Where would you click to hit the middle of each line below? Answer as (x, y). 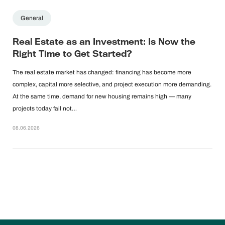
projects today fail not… (45, 109)
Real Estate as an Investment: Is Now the (104, 42)
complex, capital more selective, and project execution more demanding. (112, 85)
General (32, 18)
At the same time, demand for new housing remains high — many (102, 97)
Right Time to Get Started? (72, 54)
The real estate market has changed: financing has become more (102, 73)
